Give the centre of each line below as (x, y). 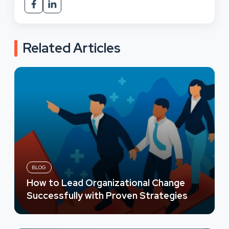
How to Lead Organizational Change (106, 182)
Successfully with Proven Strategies (107, 195)
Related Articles (72, 48)
